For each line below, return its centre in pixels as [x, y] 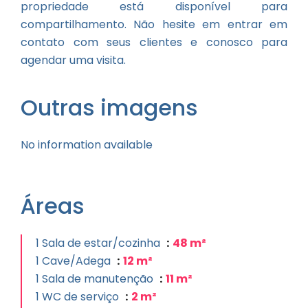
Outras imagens [109, 108]
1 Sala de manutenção [96, 279]
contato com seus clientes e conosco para [154, 42]
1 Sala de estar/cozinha [99, 243]
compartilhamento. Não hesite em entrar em [154, 24]
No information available [87, 145]
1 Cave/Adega [75, 261]
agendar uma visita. [73, 60]
